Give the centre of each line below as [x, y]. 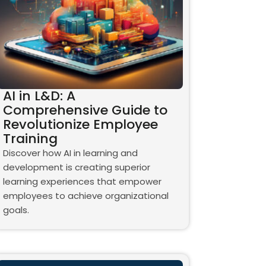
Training [30, 138]
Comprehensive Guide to [85, 110]
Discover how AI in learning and [70, 153]
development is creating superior [76, 167]
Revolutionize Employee [80, 124]
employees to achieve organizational [85, 195]
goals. [16, 210]
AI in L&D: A [39, 96]
